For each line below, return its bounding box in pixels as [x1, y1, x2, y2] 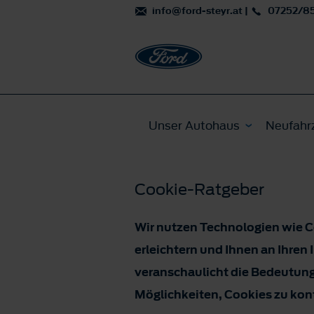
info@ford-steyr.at [152, 4, 243, 18]
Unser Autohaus [149, 117, 240, 134]
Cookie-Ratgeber [135, 178, 264, 200]
